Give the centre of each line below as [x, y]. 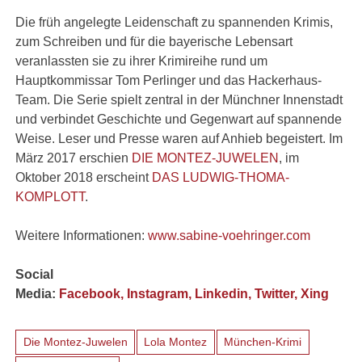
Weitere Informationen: [82, 235]
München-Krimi [263, 341]
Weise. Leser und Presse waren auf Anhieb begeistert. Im [179, 138]
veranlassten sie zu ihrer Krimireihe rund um [142, 61]
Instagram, [161, 293]
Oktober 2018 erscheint [84, 177]
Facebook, [93, 293]
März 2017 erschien [74, 158]
